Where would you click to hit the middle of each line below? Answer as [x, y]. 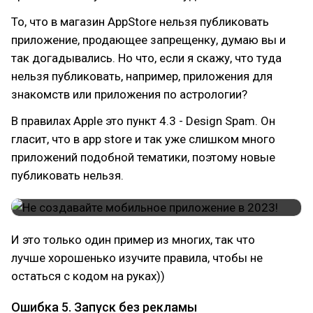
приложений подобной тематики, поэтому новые [143, 157]
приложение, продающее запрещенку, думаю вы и [148, 40]
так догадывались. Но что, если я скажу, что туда [146, 58]
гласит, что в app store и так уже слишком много [143, 139]
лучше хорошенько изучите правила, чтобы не [137, 258]
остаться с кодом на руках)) [88, 276]
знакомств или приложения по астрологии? [129, 94]
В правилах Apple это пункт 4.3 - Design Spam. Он [143, 121]
